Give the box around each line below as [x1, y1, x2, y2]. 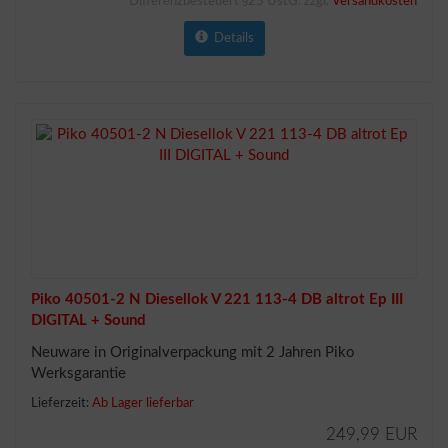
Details [207, 32, 254, 45]
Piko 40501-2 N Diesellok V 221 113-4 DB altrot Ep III [31, 292, 403, 307]
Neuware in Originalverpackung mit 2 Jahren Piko [31, 345, 355, 360]
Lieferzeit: [31, 396, 92, 410]
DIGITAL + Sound [31, 313, 146, 328]
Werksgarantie [31, 366, 126, 381]
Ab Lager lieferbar [92, 396, 194, 410]
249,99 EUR [326, 425, 417, 443]
